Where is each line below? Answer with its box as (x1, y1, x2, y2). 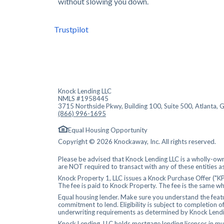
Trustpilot (54, 24, 88, 34)
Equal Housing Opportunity (68, 126, 147, 134)
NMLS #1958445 (58, 94, 108, 103)
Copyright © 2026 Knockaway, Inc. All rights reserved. (58, 137, 216, 146)
